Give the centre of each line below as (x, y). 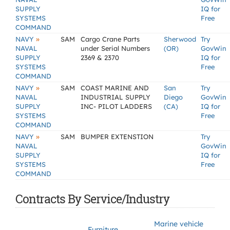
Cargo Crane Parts (110, 39)
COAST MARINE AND (115, 88)
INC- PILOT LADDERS (116, 106)
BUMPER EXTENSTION (117, 137)
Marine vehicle (179, 224)
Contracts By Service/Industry (92, 199)
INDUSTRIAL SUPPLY (116, 97)
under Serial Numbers (115, 48)
